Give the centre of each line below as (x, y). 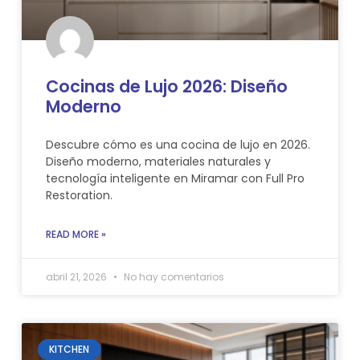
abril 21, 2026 (77, 276)
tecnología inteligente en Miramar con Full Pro (175, 178)
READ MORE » (76, 234)
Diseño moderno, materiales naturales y (158, 161)
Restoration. (79, 195)
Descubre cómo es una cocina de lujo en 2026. (178, 144)
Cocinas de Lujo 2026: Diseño (166, 86)
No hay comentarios (172, 276)
